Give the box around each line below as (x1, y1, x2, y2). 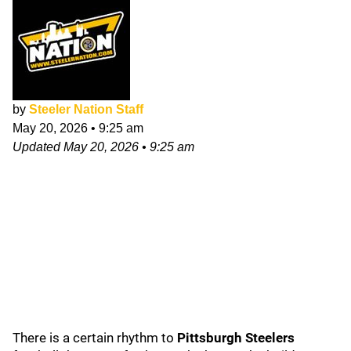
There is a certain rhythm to (13, 330, 177, 346)
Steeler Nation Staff (29, 103, 143, 116)
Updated (13, 140, 63, 154)
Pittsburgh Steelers (177, 330, 295, 346)
